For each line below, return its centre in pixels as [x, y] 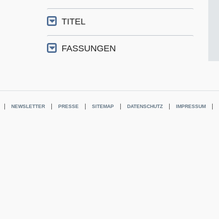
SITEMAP [103, 106]
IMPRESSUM [191, 106]
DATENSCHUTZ [145, 106]
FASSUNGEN [89, 48]
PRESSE [68, 106]
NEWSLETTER [28, 106]
